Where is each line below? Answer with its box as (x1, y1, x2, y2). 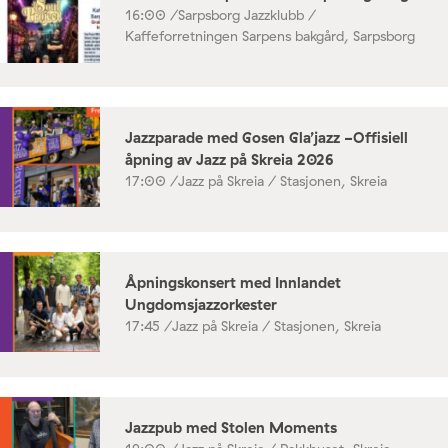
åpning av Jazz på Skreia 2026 (125, 149, 334, 169)
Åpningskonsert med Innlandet (125, 272, 341, 292)
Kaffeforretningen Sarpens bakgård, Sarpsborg (125, 26, 415, 45)
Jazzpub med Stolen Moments (125, 417, 337, 437)
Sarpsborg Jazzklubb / (178, 5, 316, 24)
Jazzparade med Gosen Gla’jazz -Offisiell (125, 127, 408, 147)
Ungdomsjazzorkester (125, 294, 277, 314)
